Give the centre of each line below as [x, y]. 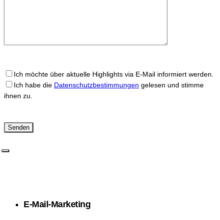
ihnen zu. [18, 96]
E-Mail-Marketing [57, 204]
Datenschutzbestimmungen [96, 85]
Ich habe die [34, 85]
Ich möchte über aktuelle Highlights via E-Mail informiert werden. [114, 74]
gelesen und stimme [171, 85]
